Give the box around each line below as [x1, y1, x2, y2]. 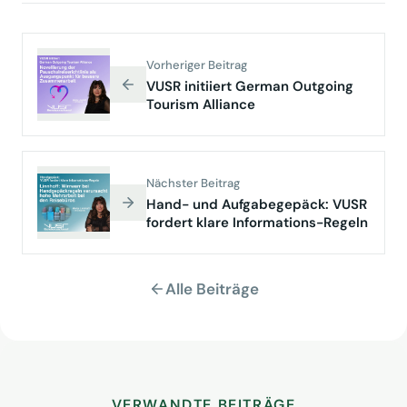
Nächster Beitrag [146, 175, 240, 191]
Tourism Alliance [146, 95, 255, 114]
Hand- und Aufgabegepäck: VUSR [146, 195, 367, 213]
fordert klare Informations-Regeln [146, 213, 368, 232]
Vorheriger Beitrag [146, 57, 247, 73]
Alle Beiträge [164, 279, 259, 299]
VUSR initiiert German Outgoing [146, 77, 353, 95]
